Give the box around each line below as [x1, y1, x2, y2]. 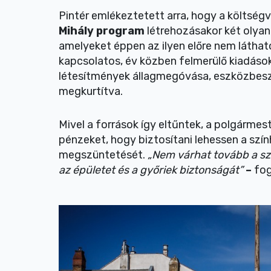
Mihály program [59, 24, 147, 38]
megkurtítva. [59, 85, 123, 98]
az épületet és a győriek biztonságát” [59, 163, 246, 177]
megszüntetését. [59, 148, 148, 162]
